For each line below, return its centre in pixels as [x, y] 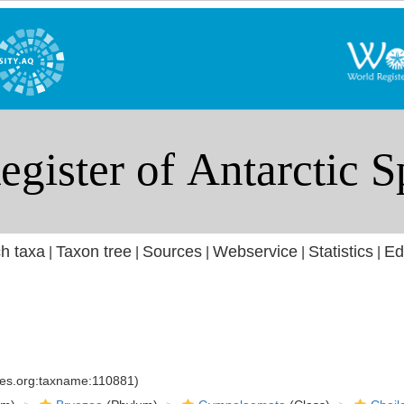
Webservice [255, 252]
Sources [172, 252]
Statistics [340, 252]
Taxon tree [93, 252]
